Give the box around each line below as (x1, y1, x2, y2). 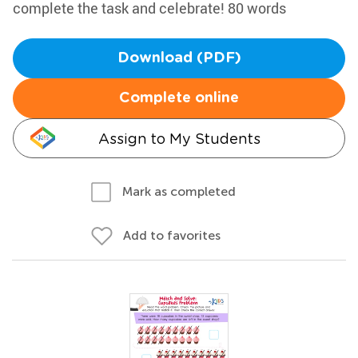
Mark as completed (122, 184, 236, 199)
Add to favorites (123, 228, 221, 243)
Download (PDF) (117, 51, 241, 66)
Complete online (119, 91, 239, 105)
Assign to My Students (97, 130, 261, 147)
